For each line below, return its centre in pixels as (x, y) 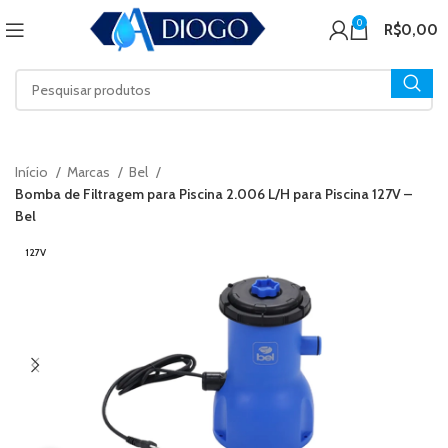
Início (33, 172)
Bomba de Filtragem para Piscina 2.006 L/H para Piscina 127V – (213, 194)
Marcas (90, 172)
